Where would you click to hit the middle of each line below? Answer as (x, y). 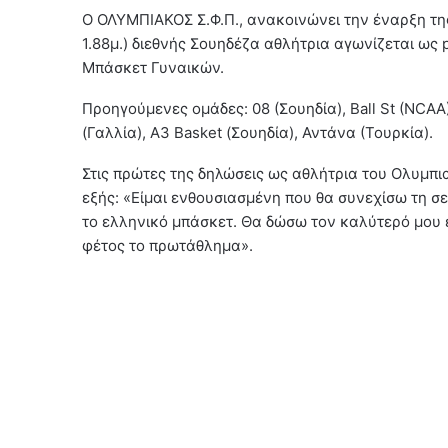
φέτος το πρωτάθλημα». (167, 245)
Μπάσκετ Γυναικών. (153, 67)
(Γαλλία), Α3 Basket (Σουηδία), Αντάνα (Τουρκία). (257, 132)
